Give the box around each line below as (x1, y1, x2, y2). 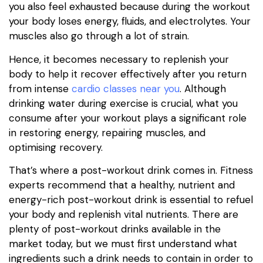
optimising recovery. (9, 140, 103, 154)
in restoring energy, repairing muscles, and (9, 126, 205, 139)
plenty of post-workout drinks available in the (9, 222, 221, 235)
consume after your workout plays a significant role (9, 111, 247, 124)
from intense (9, 82, 72, 95)
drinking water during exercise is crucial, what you (9, 96, 238, 110)
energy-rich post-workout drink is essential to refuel (9, 193, 253, 206)
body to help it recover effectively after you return (9, 67, 247, 80)
